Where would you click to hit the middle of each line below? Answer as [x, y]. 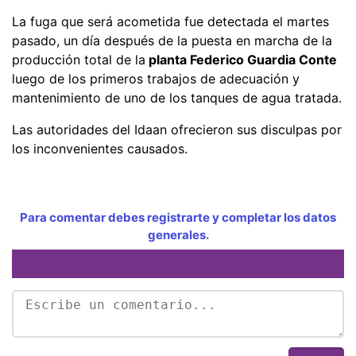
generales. [178, 234]
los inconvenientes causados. [102, 148]
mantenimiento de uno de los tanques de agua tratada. [177, 97]
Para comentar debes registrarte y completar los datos [178, 217]
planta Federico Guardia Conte [241, 59]
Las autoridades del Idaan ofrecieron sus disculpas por [177, 129]
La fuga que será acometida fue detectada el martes [170, 21]
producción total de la [79, 59]
